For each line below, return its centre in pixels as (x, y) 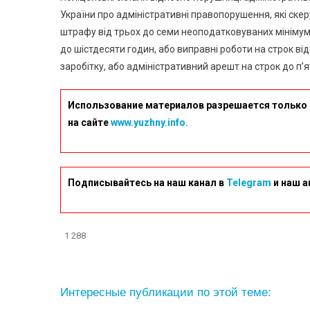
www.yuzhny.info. (149, 122)
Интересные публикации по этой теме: (166, 292)
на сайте (89, 122)
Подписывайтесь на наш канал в (147, 182)
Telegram (249, 182)
